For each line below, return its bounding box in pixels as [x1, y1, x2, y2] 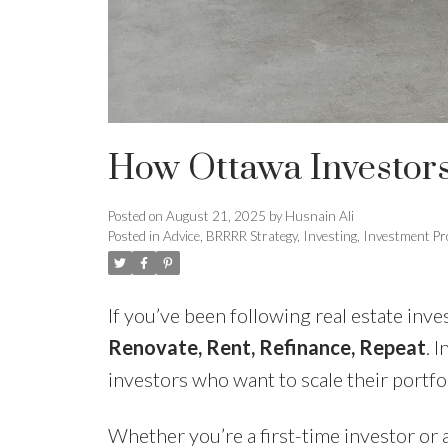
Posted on [107, 207, 166, 224]
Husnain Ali [284, 207, 354, 224]
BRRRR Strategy [205, 227, 297, 244]
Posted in [107, 227, 160, 244]
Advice [162, 227, 200, 244]
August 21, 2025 [165, 207, 266, 224]
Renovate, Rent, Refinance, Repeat [107, 334, 426, 359]
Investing [302, 227, 357, 244]
